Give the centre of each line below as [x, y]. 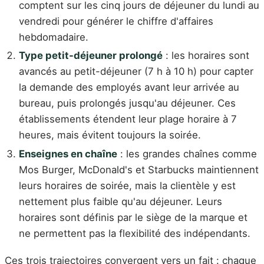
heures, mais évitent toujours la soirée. [110, 135]
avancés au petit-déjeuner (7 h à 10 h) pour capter [136, 72]
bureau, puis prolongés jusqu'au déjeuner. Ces [127, 103]
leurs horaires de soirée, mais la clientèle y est [127, 186]
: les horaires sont [206, 56]
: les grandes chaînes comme [187, 154]
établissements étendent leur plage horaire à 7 [128, 119]
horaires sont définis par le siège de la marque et [133, 218]
